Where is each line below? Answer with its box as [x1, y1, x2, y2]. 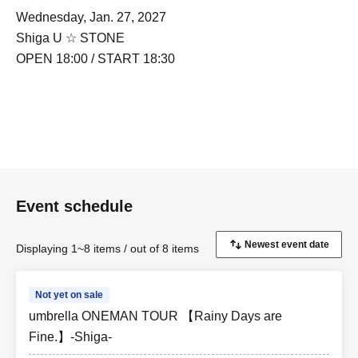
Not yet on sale [35, 289, 103, 301]
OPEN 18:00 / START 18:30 [16, 52, 175, 66]
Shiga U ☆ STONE [16, 31, 125, 46]
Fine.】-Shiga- [29, 330, 112, 344]
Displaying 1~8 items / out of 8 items [16, 242, 199, 256]
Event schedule [16, 197, 133, 216]
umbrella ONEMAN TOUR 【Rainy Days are [29, 309, 282, 324]
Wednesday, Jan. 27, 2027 [16, 10, 166, 25]
